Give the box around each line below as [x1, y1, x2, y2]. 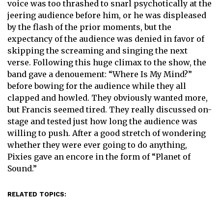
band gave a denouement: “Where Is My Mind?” [7, 69, 192, 79]
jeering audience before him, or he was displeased [7, 10, 206, 20]
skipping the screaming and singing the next [7, 45, 188, 55]
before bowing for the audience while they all [7, 81, 186, 91]
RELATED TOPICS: [7, 190, 66, 198]
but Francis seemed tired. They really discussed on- [7, 104, 212, 114]
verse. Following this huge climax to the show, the [7, 57, 206, 67]
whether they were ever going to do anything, [7, 139, 187, 150]
